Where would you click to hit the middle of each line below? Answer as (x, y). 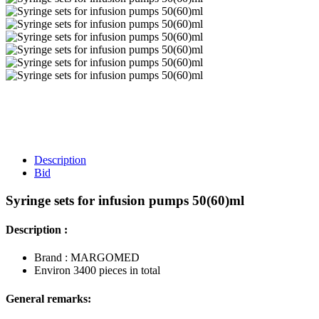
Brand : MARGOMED (87, 258)
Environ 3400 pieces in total (97, 271)
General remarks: (48, 298)
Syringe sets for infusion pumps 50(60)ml (125, 200)
